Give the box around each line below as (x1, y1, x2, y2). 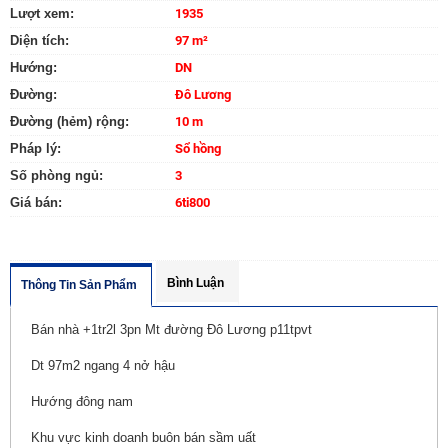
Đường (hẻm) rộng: (10, 113, 129, 129)
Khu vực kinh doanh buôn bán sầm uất (31, 429, 256, 445)
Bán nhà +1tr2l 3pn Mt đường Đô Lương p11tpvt (31, 321, 312, 337)
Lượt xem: (10, 5, 74, 21)
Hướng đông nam (31, 393, 133, 409)
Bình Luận (167, 275, 224, 290)
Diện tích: (10, 32, 69, 48)
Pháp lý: (10, 140, 61, 156)
